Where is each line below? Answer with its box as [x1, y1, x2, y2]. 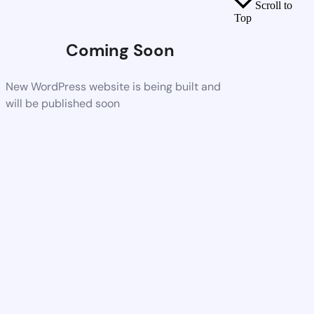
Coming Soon [65, 39, 175, 61]
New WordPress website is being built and [6, 78, 221, 94]
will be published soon [6, 95, 120, 111]
